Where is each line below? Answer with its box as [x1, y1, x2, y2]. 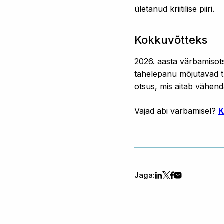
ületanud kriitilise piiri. [134, 4, 214, 14]
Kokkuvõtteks [134, 33, 207, 46]
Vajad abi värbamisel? [134, 106, 218, 116]
